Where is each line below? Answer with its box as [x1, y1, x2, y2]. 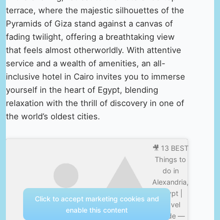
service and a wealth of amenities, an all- [6, 58, 165, 69]
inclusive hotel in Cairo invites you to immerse [6, 72, 185, 82]
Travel [161, 200, 181, 209]
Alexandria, [152, 178, 189, 187]
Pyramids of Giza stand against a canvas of [6, 19, 173, 29]
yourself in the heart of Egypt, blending [6, 85, 158, 95]
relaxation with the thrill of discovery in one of [6, 98, 184, 109]
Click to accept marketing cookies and [34, 194, 159, 203]
